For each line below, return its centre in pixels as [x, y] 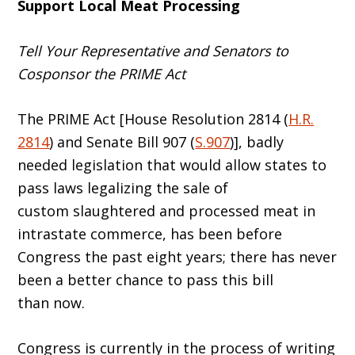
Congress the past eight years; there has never [177, 257]
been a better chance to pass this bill [146, 280]
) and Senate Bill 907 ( [122, 142]
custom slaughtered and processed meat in [167, 211]
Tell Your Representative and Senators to [153, 51]
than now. [52, 303]
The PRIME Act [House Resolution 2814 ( [153, 119]
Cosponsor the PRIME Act [102, 74]
